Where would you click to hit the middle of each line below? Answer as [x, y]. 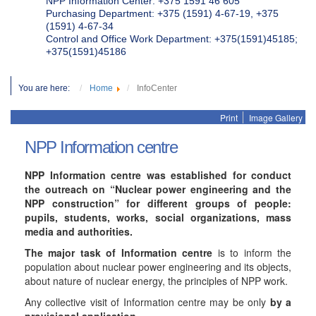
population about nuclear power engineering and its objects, [158, 267]
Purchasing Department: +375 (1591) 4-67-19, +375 [162, 13]
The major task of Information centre [119, 253]
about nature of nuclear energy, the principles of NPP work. [156, 281]
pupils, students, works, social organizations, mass [158, 217]
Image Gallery [276, 117]
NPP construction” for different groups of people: [158, 203]
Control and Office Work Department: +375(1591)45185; [172, 39]
